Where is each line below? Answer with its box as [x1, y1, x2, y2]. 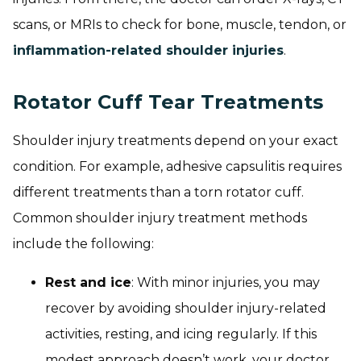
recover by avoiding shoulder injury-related [45, 300, 326, 316]
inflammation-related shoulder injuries [13, 42, 284, 58]
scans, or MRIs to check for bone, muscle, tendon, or [13, 16, 346, 32]
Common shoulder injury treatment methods [13, 210, 307, 226]
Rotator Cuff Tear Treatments [13, 89, 323, 114]
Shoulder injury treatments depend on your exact [13, 132, 338, 148]
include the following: [13, 235, 154, 251]
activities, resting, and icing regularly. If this [45, 326, 317, 342]
